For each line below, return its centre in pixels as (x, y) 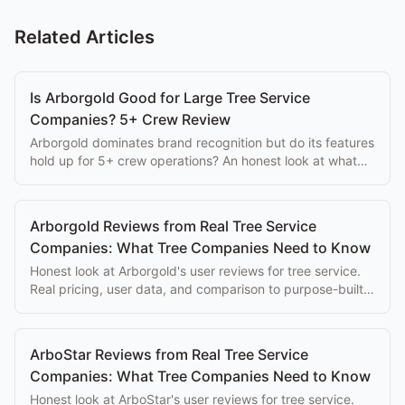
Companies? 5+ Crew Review (130, 119)
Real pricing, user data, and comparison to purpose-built (197, 288)
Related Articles (85, 37)
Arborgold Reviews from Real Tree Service (173, 226)
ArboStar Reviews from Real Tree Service (169, 354)
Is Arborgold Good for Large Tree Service (170, 97)
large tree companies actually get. (131, 178)
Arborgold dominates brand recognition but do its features (202, 142)
